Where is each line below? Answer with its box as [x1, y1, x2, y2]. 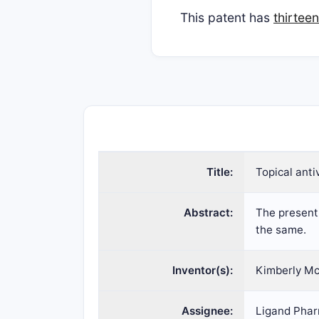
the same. [256, 223, 306, 236]
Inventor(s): [172, 263, 233, 277]
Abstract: [184, 206, 233, 219]
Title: [206, 165, 233, 179]
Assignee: [182, 304, 233, 318]
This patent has [180, 10, 273, 25]
